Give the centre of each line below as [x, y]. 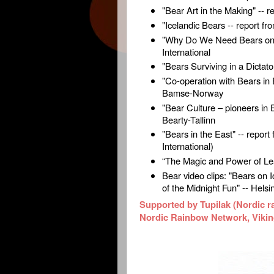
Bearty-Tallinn [189, 119]
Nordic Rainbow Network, [196, 217]
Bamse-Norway [193, 92]
